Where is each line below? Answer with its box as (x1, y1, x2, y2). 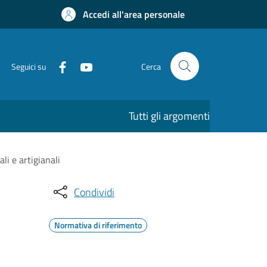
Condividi (74, 184, 114, 200)
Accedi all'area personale (83, 7, 185, 21)
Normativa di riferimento (54, 219, 142, 231)
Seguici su (11, 60, 46, 73)
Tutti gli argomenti (129, 108, 210, 124)
